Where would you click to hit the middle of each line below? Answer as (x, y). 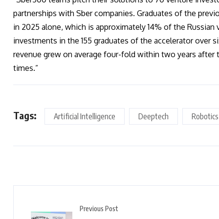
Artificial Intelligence (85, 117)
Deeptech (153, 117)
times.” (26, 68)
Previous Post (99, 209)
